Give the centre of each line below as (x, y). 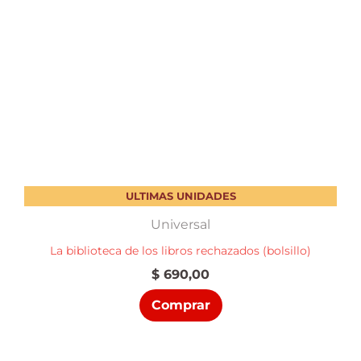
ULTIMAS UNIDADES (180, 195)
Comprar (180, 305)
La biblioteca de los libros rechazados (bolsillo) (180, 250)
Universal (180, 224)
